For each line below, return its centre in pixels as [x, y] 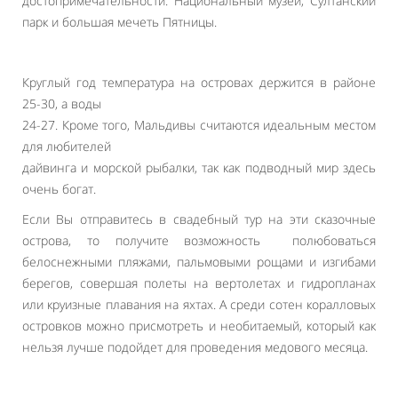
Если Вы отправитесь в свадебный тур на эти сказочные [199, 219]
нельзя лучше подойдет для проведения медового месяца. [195, 347]
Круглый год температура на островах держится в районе [199, 82]
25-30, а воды [62, 103]
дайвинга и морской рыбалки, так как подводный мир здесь [199, 167]
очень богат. [59, 189]
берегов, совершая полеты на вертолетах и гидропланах [199, 283]
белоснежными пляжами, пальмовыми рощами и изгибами [199, 262]
